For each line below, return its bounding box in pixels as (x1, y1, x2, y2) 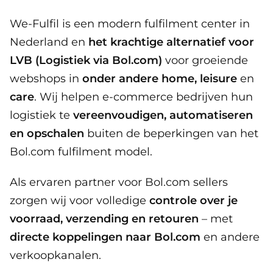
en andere (200, 230, 260, 244)
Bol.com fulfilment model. (10, 144, 152, 158)
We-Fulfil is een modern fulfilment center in (10, 16, 250, 30)
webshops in (10, 71, 82, 85)
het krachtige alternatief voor (88, 35, 254, 49)
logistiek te (10, 108, 73, 122)
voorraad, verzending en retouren (10, 211, 199, 225)
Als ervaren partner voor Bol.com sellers (10, 175, 228, 189)
